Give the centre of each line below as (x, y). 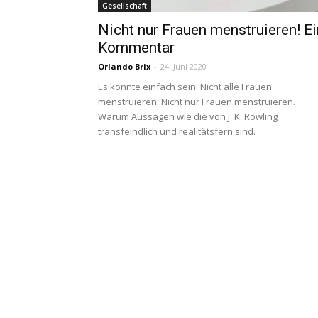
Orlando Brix (124, 66)
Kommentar (136, 48)
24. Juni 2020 (183, 66)
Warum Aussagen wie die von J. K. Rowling (188, 116)
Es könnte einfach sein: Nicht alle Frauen (185, 87)
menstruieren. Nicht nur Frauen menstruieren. (197, 102)
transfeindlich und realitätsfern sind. (178, 131)
